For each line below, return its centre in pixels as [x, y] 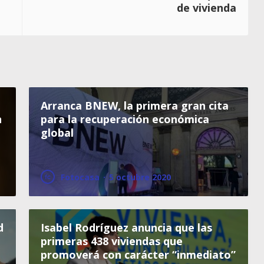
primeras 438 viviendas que [112, 241]
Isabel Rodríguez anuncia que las [126, 227]
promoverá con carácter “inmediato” [138, 254]
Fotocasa [80, 177]
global [57, 132]
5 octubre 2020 [140, 177]
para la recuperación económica [125, 119]
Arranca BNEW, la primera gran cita [135, 105]
